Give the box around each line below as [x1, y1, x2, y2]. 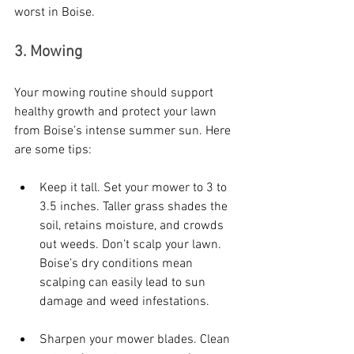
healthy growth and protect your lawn [14, 104, 220, 121]
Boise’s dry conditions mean [40, 256, 196, 273]
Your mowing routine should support [14, 85, 217, 102]
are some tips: [14, 142, 92, 159]
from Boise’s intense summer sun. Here [14, 123, 234, 140]
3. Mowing [14, 43, 82, 62]
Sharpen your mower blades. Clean [40, 332, 233, 348]
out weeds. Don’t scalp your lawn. [40, 237, 224, 254]
